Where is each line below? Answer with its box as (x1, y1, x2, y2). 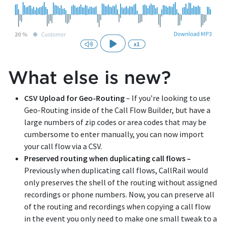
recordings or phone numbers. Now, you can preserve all (24, 189, 214, 199)
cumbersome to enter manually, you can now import (24, 129, 204, 139)
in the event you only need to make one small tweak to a (24, 213, 217, 223)
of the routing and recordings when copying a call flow (24, 201, 210, 211)
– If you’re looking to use (125, 92, 210, 103)
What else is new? (8, 67, 171, 87)
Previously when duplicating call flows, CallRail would (24, 165, 208, 175)
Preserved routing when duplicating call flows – (24, 153, 191, 163)
